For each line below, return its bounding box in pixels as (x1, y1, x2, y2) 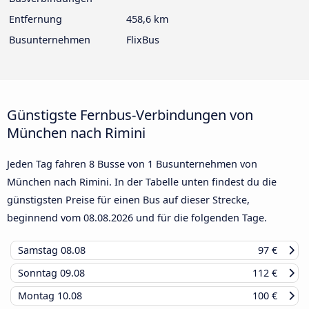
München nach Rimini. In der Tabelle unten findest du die (7, 175, 277, 188)
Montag (18, 288, 57, 302)
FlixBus (126, 32, 159, 46)
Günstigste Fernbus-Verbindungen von (7, 104, 253, 124)
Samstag (18, 243, 61, 257)
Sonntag (18, 266, 60, 279)
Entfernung (9, 12, 62, 26)
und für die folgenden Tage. (133, 210, 267, 224)
